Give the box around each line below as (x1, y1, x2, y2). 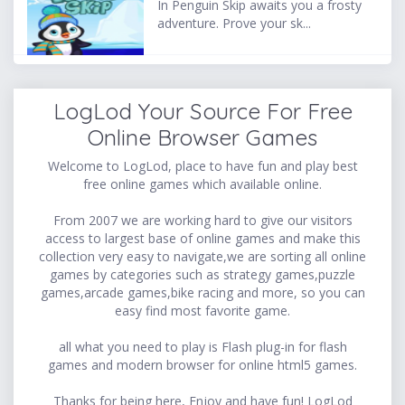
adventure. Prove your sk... (157, 14, 312, 33)
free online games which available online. (83, 174, 322, 193)
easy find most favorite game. (115, 301, 290, 319)
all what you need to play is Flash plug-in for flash (58, 337, 347, 355)
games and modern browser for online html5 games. (48, 355, 357, 373)
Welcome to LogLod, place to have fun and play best (47, 156, 358, 174)
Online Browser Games (88, 123, 317, 151)
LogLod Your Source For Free (52, 97, 353, 125)
